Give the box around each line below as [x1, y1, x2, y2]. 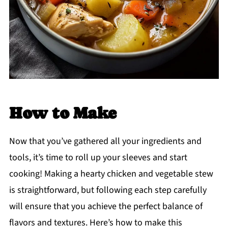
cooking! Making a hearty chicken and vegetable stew [9, 167, 213, 181]
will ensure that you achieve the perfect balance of [9, 200, 203, 213]
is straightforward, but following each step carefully [9, 184, 207, 197]
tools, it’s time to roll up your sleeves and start [9, 151, 187, 164]
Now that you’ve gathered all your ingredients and [9, 135, 202, 148]
